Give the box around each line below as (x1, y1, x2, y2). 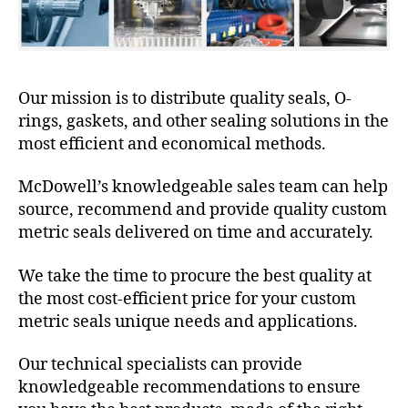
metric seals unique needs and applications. (18, 311, 358, 332)
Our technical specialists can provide (18, 354, 302, 376)
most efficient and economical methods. (18, 133, 326, 155)
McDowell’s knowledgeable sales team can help (18, 177, 388, 199)
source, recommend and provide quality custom (18, 199, 387, 221)
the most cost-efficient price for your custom (18, 288, 356, 310)
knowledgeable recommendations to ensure (18, 377, 361, 399)
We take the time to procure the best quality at (18, 265, 372, 287)
